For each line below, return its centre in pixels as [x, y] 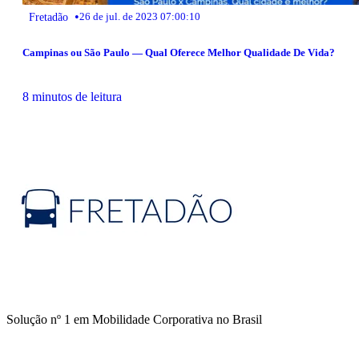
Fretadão [48, 16]
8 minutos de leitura [72, 97]
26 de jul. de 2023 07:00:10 [140, 16]
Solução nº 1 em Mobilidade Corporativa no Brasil [134, 320]
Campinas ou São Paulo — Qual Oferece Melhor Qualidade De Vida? [179, 53]
